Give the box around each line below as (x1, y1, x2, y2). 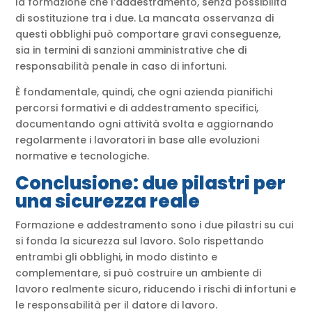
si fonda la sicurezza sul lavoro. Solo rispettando (15, 234, 265, 249)
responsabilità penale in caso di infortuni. (15, 59, 227, 74)
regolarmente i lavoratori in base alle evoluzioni (15, 133, 260, 148)
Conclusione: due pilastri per (15, 171, 286, 196)
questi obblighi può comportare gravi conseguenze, (15, 27, 281, 42)
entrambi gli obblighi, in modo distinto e (15, 250, 218, 265)
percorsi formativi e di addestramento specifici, (15, 101, 259, 116)
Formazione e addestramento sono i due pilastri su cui (15, 218, 294, 233)
